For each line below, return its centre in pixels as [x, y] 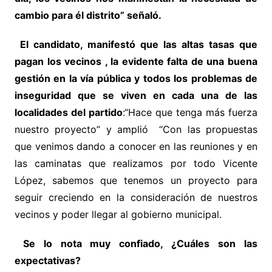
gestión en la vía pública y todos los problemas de [136, 79]
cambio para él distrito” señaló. [88, 15]
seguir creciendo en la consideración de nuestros [136, 198]
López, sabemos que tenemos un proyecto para [136, 181]
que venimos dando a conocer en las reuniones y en [136, 147]
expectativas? [47, 261]
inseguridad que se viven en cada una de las [136, 96]
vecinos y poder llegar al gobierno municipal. [118, 215]
